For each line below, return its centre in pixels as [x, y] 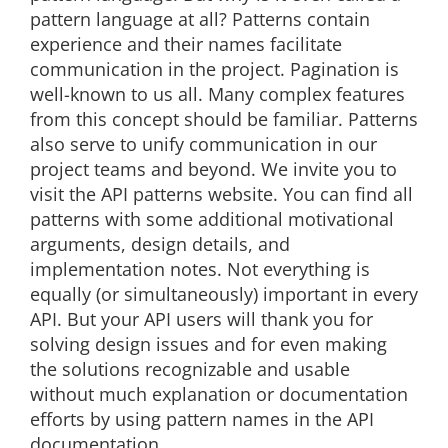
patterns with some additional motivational [212, 219]
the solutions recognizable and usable [190, 369]
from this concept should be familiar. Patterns [224, 119]
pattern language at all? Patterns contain [200, 19]
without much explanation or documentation [219, 394]
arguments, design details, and [160, 244]
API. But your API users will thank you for [201, 319]
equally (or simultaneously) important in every [224, 294]
